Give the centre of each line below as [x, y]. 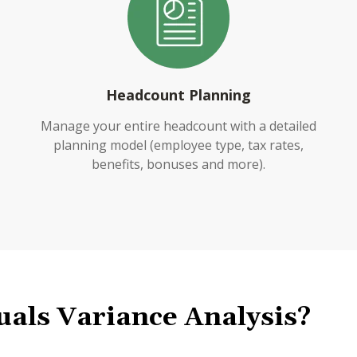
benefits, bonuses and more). [178, 164]
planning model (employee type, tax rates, [178, 145]
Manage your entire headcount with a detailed [178, 126]
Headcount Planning [178, 95]
